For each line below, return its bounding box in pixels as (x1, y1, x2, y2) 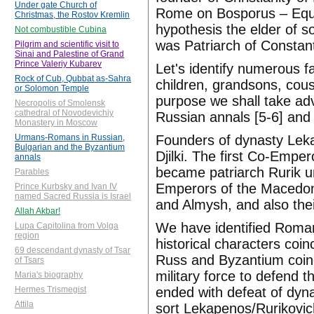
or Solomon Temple (15, 83, 89, 94)
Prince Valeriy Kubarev (15, 59, 102, 69)
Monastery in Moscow (15, 118, 97, 128)
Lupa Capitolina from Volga (15, 221, 118, 231)
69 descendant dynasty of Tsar (15, 245, 130, 256)
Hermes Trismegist (15, 285, 86, 295)
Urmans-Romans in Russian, (15, 132, 125, 143)
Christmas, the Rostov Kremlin (15, 10, 130, 20)
